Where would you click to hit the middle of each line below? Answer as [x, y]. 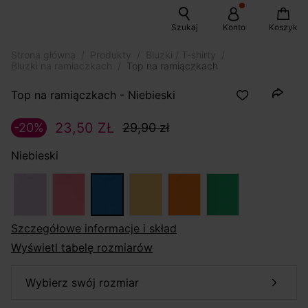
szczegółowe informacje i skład [97, 229]
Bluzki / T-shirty [181, 55]
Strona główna [43, 55]
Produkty [111, 55]
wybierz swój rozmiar [87, 283]
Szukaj [184, 27]
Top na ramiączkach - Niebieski [93, 95]
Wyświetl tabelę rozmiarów [82, 248]
